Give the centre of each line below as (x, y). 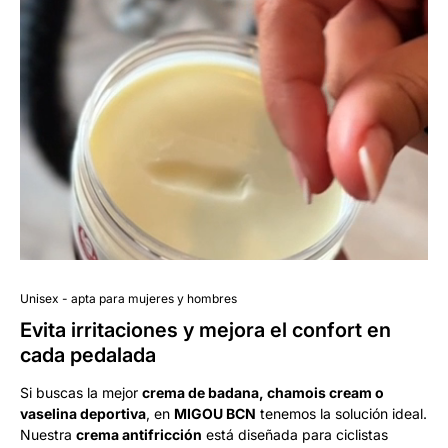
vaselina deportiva (83, 413)
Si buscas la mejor (81, 392)
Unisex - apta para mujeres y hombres (128, 298)
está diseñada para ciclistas (295, 434)
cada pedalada (88, 354)
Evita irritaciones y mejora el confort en (205, 329)
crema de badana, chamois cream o (263, 392)
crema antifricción (139, 434)
